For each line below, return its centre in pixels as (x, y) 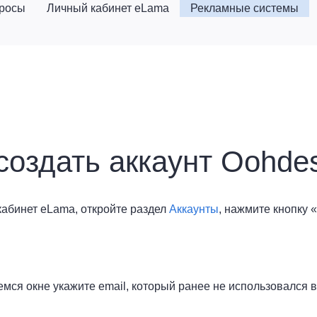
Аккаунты (194, 209)
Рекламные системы (244, 8)
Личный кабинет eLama (108, 8)
